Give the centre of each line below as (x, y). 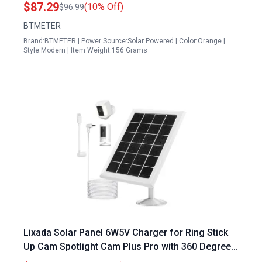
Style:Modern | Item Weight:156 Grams (85, 50)
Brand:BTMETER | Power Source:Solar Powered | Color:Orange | (124, 41)
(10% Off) (104, 7)
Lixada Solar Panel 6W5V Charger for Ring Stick (126, 232)
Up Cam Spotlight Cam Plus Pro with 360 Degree (127, 247)
